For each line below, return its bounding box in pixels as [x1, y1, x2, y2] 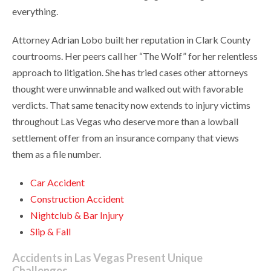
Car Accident [30, 177, 85, 189]
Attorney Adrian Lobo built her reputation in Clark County [12, 34, 250, 46]
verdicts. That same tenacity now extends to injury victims [12, 99, 250, 111]
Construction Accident [30, 193, 124, 205]
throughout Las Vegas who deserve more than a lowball [12, 116, 238, 128]
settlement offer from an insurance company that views [12, 132, 239, 144]
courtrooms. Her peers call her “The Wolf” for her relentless [12, 50, 258, 62]
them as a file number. [12, 148, 101, 160]
